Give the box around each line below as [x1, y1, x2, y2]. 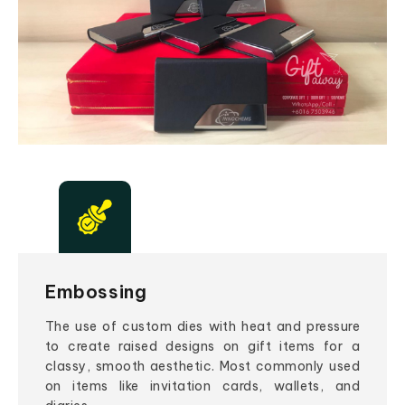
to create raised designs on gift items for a [45, 338, 360, 355]
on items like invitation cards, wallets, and [45, 378, 360, 395]
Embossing [45, 280, 147, 304]
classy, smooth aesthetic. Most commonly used [45, 358, 360, 375]
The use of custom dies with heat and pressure [45, 318, 360, 335]
